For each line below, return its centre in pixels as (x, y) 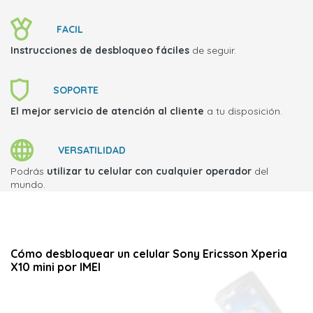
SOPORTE (76, 90)
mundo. (28, 184)
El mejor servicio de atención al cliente (107, 111)
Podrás (29, 171)
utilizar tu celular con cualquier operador (149, 171)
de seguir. (213, 50)
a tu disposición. (243, 111)
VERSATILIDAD (92, 150)
